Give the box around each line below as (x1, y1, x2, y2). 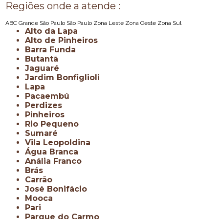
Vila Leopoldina (31, 138, 91, 148)
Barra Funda (31, 45, 76, 55)
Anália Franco (31, 156, 82, 166)
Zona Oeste (125, 20, 156, 27)
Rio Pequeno (30, 119, 79, 129)
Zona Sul (157, 20, 182, 27)
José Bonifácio (29, 184, 88, 194)
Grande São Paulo (19, 20, 67, 27)
